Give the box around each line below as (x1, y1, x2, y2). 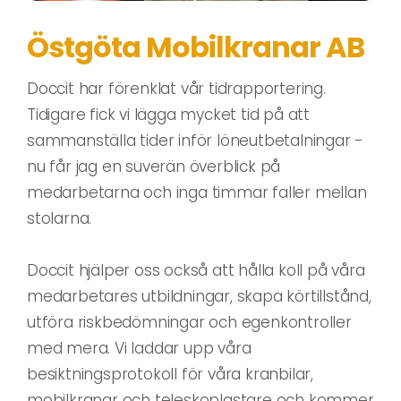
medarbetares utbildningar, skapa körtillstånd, (27, 286, 371, 308)
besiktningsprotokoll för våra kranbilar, (27, 363, 313, 386)
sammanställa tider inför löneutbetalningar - (27, 130, 364, 152)
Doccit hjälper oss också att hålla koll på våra (27, 260, 365, 282)
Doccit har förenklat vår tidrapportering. (27, 78, 326, 100)
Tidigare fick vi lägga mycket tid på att (27, 104, 310, 126)
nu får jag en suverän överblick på (27, 156, 281, 178)
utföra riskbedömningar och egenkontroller (27, 311, 352, 334)
